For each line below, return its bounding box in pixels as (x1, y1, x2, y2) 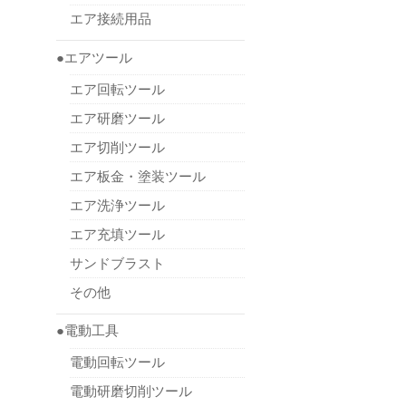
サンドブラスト (70, 255, 165, 271)
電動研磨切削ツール (70, 383, 192, 400)
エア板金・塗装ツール (70, 168, 206, 184)
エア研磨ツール (70, 110, 165, 126)
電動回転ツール (70, 354, 165, 371)
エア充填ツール (70, 226, 165, 242)
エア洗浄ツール (70, 197, 165, 213)
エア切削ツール (70, 139, 165, 155)
